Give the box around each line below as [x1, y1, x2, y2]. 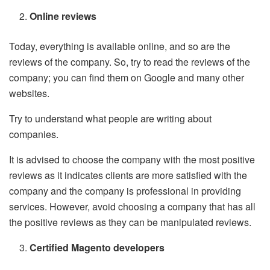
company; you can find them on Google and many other [9, 71, 244, 85]
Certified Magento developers [30, 240, 165, 255]
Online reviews [30, 9, 97, 24]
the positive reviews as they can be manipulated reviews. [9, 215, 251, 230]
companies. [9, 127, 58, 142]
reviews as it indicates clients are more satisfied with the [9, 168, 247, 183]
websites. [9, 86, 49, 101]
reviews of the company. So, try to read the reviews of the [9, 55, 250, 69]
